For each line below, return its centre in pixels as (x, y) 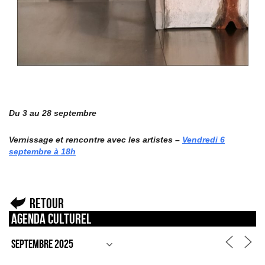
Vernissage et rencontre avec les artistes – (96, 140)
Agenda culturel (51, 219)
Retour (47, 203)
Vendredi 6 (203, 140)
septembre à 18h (42, 151)
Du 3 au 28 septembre (53, 113)
